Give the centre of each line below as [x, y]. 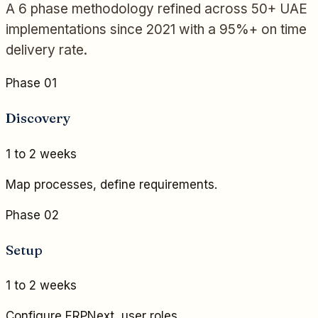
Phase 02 [32, 215]
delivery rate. [46, 50]
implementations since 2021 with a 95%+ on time [156, 30]
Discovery [38, 118]
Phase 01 [31, 83]
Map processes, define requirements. [111, 184]
